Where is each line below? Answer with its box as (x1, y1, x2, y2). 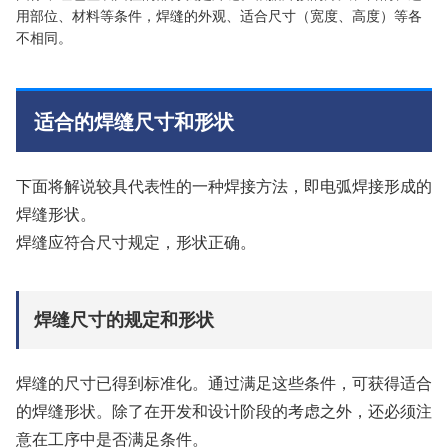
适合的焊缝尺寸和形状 (34, 105, 234, 135)
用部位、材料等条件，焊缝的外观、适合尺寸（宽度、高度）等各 (16, 4, 422, 25)
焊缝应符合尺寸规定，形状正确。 (16, 229, 256, 253)
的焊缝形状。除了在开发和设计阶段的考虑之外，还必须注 (16, 398, 432, 422)
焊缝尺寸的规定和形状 (34, 305, 214, 332)
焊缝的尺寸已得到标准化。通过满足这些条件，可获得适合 (16, 370, 432, 394)
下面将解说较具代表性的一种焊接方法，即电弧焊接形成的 (16, 173, 432, 197)
